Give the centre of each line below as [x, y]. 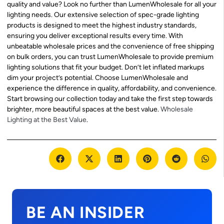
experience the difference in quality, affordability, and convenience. [112, 88]
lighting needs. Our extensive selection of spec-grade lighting [103, 15]
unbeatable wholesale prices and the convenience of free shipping [110, 46]
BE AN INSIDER [85, 212]
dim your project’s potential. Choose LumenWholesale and [97, 78]
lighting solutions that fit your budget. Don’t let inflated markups [106, 67]
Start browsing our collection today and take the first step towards [110, 99]
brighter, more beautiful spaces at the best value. [84, 109]
